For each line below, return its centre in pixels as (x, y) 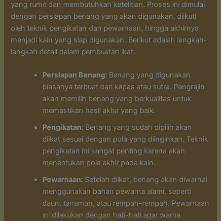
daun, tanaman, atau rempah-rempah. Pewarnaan (126, 203)
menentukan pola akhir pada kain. (99, 163)
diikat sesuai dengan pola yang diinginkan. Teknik (126, 139)
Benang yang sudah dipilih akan (138, 127)
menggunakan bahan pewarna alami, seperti (117, 191)
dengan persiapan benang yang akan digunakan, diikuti (104, 16)
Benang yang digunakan (149, 75)
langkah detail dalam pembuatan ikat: (73, 52)
